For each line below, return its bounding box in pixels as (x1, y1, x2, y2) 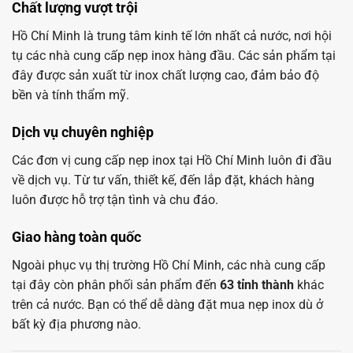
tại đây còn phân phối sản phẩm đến (12, 277, 220, 292)
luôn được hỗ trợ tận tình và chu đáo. (12, 192, 218, 208)
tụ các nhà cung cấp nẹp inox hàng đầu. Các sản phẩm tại (12, 48, 336, 64)
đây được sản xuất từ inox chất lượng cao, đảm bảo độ (12, 68, 319, 84)
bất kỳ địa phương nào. (12, 316, 141, 332)
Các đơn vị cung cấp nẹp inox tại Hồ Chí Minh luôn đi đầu (12, 153, 332, 169)
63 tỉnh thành (220, 277, 294, 292)
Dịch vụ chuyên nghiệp (12, 124, 154, 141)
